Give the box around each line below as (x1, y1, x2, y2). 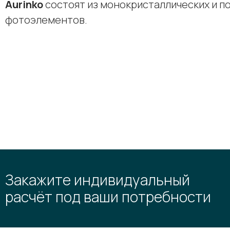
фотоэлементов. (5, 13, 87, 27)
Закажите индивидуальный (5, 170, 190, 190)
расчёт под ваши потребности (5, 187, 211, 207)
